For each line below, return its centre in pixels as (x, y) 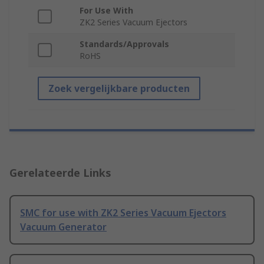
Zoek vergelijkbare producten (119, 89)
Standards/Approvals (124, 44)
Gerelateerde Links (60, 173)
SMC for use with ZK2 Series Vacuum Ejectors (123, 213)
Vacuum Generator (63, 227)
